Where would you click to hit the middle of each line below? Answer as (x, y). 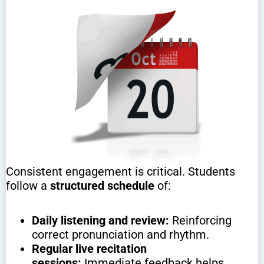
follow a (28, 185)
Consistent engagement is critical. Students (121, 171)
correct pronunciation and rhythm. (120, 234)
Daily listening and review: (100, 220)
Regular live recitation (89, 248)
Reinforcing (200, 220)
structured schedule (102, 185)
